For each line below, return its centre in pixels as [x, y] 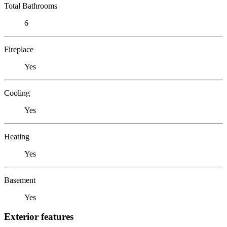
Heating [17, 136]
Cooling [17, 93]
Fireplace [19, 49]
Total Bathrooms [31, 6]
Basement [20, 180]
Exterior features [39, 217]
